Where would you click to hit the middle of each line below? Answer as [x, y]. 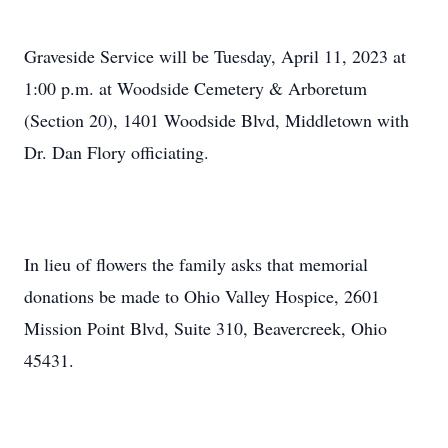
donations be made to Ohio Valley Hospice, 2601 [202, 296]
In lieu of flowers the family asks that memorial [196, 264]
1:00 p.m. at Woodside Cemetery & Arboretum [195, 88]
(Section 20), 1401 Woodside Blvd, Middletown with [216, 120]
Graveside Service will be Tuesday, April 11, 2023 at [215, 56]
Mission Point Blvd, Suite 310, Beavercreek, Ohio [205, 328]
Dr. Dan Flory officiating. [116, 152]
